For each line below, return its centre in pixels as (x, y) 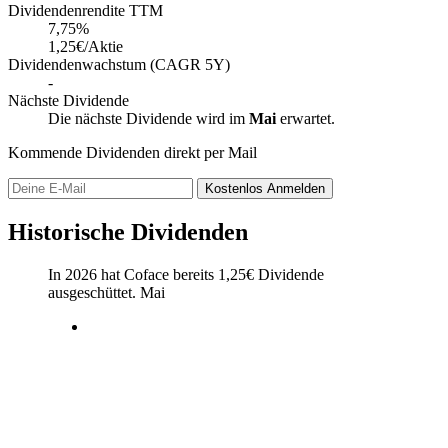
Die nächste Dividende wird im (148, 118)
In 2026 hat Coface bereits (133, 274)
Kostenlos (236, 188)
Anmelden (296, 188)
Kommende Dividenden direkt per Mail (132, 152)
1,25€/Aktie (85, 46)
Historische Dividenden (128, 231)
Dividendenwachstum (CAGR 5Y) (119, 64)
